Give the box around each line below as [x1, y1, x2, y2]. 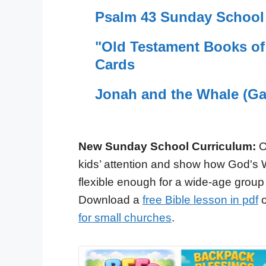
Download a [78, 194, 142, 207]
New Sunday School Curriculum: [78, 140, 256, 153]
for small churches [78, 211, 172, 224]
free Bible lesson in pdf [142, 194, 258, 207]
